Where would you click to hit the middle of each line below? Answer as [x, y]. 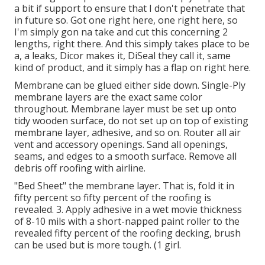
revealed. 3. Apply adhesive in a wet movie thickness [128, 210]
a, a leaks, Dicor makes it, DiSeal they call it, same [122, 56]
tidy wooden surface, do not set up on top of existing [131, 121]
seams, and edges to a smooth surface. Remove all [125, 156]
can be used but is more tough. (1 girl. [98, 245]
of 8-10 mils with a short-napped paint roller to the [127, 222]
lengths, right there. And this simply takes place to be [132, 44]
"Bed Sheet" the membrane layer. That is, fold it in [124, 186]
